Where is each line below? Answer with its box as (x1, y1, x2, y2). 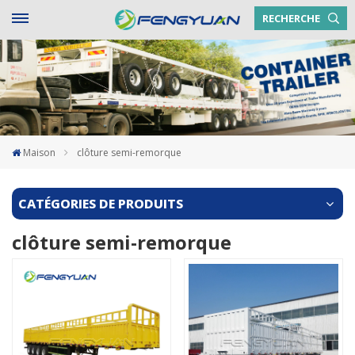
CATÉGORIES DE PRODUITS (18, 195, 183, 213)
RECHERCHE (262, 11, 320, 26)
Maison (23, 146, 56, 160)
